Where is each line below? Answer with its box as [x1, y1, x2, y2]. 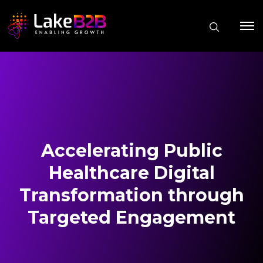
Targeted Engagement [28, 206, 235, 228]
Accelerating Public [41, 139, 222, 161]
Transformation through [19, 184, 244, 206]
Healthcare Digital [48, 161, 215, 184]
